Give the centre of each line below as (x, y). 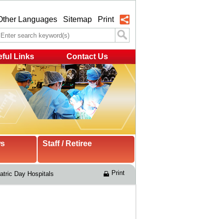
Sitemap (77, 19)
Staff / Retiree (67, 144)
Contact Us (87, 56)
